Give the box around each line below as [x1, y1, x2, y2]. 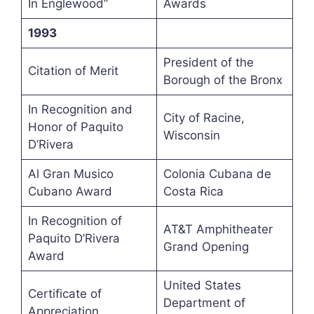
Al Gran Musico [27, 167, 114, 182]
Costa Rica [163, 184, 224, 199]
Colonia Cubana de [163, 167, 271, 182]
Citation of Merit [27, 64, 118, 78]
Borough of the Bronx [163, 73, 282, 88]
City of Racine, [163, 111, 245, 125]
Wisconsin [163, 128, 220, 143]
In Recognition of [27, 214, 122, 228]
